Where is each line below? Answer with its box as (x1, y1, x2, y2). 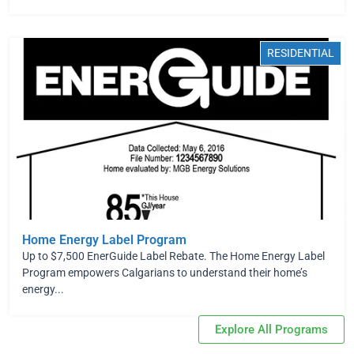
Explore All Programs (215, 322, 328, 337)
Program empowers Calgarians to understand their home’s (22, 266, 307, 279)
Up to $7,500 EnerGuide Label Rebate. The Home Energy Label (22, 250, 325, 262)
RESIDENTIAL (267, 47, 334, 59)
